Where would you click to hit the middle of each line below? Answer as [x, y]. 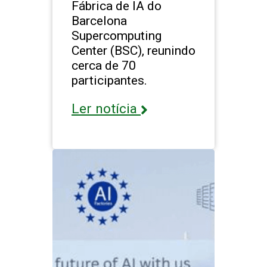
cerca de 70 [104, 66]
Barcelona [99, 21]
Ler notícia [106, 109]
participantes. [109, 80]
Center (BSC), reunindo [133, 51]
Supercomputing [117, 36]
